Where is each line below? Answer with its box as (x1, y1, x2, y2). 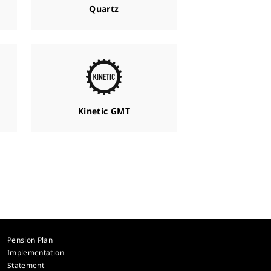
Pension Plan (7, 235, 53, 245)
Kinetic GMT (78, 105, 130, 117)
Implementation (7, 247, 64, 258)
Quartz (89, 2, 119, 15)
